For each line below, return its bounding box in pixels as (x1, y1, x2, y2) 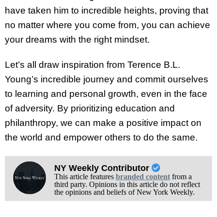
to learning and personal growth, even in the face (5, 89, 207, 99)
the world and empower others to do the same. (5, 132, 198, 143)
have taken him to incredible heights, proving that (5, 5, 208, 15)
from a (170, 172, 192, 181)
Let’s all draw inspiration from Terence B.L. (5, 60, 180, 70)
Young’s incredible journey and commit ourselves (5, 74, 208, 85)
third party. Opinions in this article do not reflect (54, 180, 200, 189)
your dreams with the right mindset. (5, 34, 150, 45)
